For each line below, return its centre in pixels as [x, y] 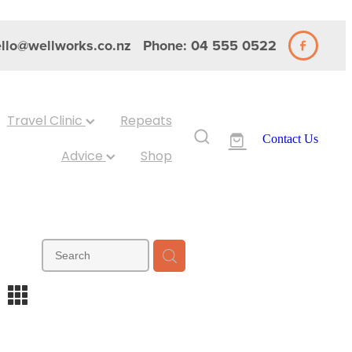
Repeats [146, 122]
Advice [83, 157]
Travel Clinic [46, 122]
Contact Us [290, 139]
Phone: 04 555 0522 [209, 46]
